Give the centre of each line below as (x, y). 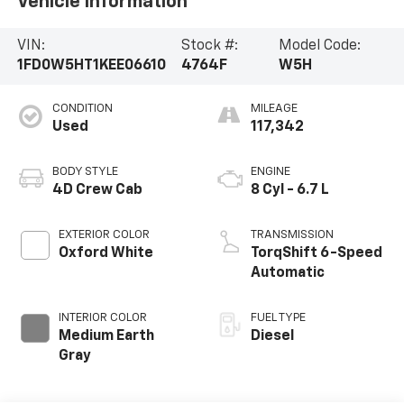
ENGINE (271, 172)
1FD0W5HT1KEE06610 (91, 66)
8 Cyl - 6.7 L (290, 191)
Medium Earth (106, 337)
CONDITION (82, 109)
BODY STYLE (85, 172)
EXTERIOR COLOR (104, 235)
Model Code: (319, 46)
